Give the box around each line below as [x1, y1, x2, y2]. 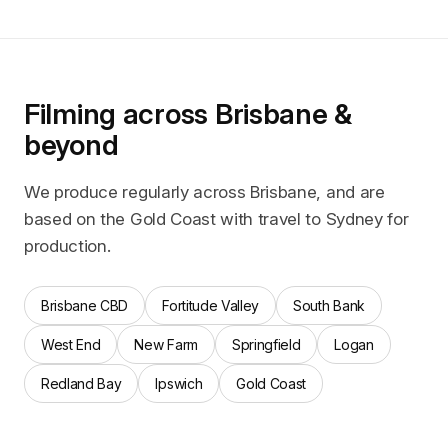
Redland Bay [41, 375, 122, 393]
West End [41, 336, 101, 354]
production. [24, 236, 111, 257]
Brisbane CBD [41, 297, 129, 315]
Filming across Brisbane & [24, 97, 352, 132]
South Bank [293, 297, 365, 315]
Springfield [231, 336, 301, 354]
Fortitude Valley [162, 297, 260, 315]
